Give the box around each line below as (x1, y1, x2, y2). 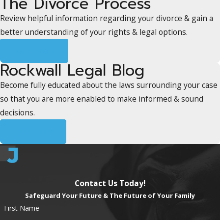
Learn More (11, 45, 57, 57)
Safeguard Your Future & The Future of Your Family (25, 191, 195, 200)
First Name (3, 203, 39, 213)
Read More (11, 125, 55, 137)
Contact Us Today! (75, 178, 145, 189)
